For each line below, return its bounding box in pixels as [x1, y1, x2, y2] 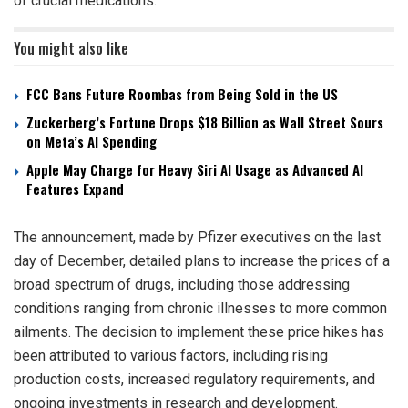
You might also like [14, 36, 128, 59]
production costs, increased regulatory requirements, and [14, 370, 375, 388]
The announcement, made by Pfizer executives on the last [14, 228, 381, 246]
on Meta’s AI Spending [26, 130, 157, 151]
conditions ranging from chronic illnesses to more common [14, 299, 387, 317]
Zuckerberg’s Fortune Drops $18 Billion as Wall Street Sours [26, 111, 383, 132]
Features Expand [26, 178, 124, 199]
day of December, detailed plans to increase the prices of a [14, 251, 390, 270]
